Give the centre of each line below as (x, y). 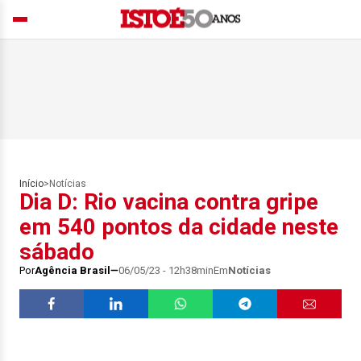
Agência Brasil (73, 270)
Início (31, 184)
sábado (57, 252)
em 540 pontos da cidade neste (179, 227)
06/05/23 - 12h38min (166, 270)
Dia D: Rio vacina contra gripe (169, 202)
